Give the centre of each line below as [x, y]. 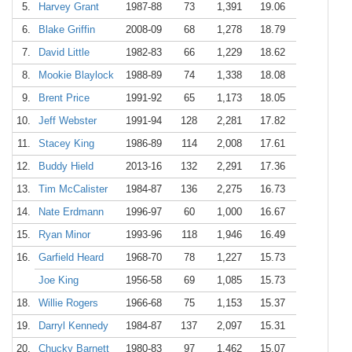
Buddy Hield [66, 166]
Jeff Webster [68, 121]
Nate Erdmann [71, 212]
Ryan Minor [64, 235]
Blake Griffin [67, 29]
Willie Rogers [68, 303]
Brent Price [64, 98]
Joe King [59, 280]
